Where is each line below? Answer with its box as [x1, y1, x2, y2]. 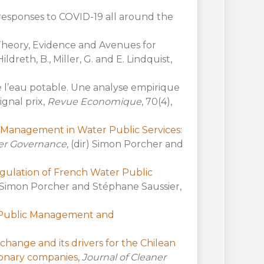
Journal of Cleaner [81, 251, 166, 263]
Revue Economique [47, 95, 141, 107]
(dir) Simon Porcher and [68, 138, 183, 150]
